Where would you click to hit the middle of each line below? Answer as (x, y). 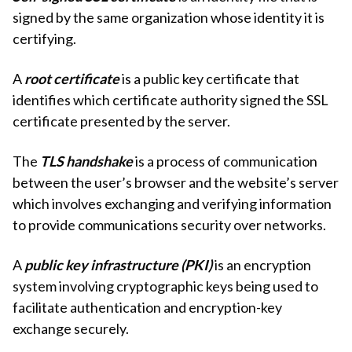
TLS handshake (86, 161)
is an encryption (262, 265)
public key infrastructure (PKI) (118, 265)
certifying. (44, 39)
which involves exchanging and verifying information (172, 204)
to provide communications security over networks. (169, 225)
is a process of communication (225, 161)
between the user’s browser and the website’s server (176, 183)
